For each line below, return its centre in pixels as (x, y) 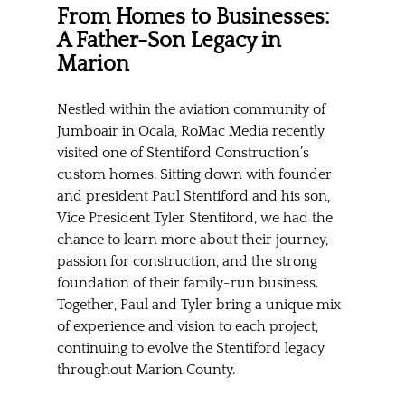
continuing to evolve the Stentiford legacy (192, 348)
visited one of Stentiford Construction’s (184, 153)
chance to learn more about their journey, (194, 240)
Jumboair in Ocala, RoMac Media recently (192, 132)
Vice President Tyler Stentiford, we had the (196, 218)
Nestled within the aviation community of (193, 110)
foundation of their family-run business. (189, 283)
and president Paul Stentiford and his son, (195, 197)
